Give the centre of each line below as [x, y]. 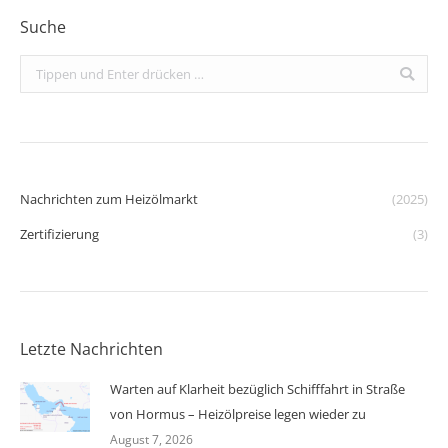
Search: [41, 67]
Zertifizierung [59, 234]
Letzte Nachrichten [91, 349]
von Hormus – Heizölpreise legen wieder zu [238, 414]
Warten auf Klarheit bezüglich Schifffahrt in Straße [257, 389]
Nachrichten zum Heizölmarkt [109, 199]
